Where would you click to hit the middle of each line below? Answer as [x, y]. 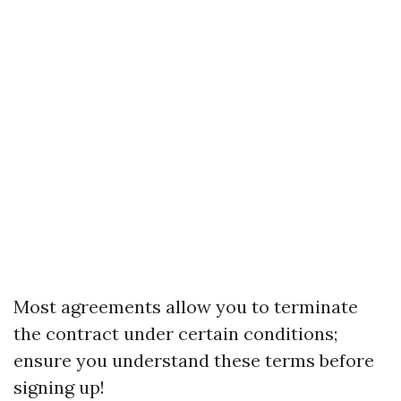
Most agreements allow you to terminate [186, 307]
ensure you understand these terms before [194, 360]
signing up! [59, 387]
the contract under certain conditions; [175, 333]
